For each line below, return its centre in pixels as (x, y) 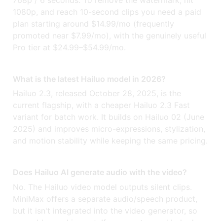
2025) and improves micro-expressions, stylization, (109, 129)
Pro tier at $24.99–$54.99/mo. (70, 47)
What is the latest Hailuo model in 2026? (90, 79)
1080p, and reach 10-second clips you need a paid (107, 12)
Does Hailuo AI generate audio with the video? (100, 172)
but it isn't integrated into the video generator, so (105, 210)
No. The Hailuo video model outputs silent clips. (103, 187)
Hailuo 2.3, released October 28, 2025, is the (97, 93)
